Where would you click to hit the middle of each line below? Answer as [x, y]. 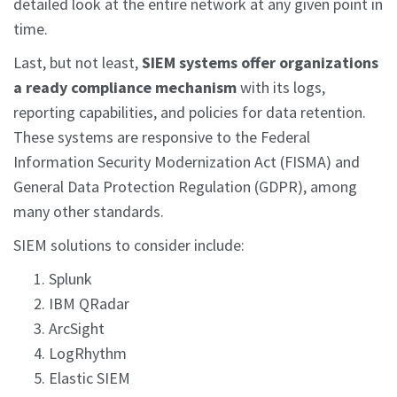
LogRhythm [88, 354]
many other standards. [89, 212]
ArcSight [77, 329]
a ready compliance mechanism [125, 88]
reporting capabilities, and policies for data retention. [190, 113]
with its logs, [281, 88]
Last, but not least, [78, 63]
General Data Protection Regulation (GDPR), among [185, 187]
